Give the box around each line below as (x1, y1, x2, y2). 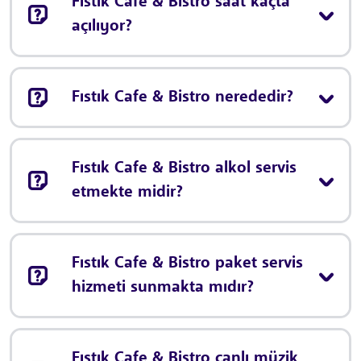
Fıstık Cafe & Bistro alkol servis (72, 160, 297, 176)
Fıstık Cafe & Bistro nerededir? (72, 89, 293, 106)
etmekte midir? (72, 184, 183, 201)
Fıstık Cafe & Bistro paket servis (72, 255, 303, 272)
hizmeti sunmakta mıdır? (72, 279, 254, 296)
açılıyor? (72, 18, 132, 35)
